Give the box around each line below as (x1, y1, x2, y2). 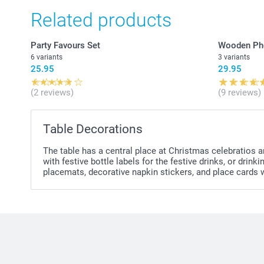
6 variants (31, 52, 62, 61)
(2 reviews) (31, 87, 74, 98)
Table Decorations (43, 121, 143, 136)
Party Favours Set (31, 39, 100, 51)
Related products (31, 8, 171, 31)
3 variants (217, 52, 250, 61)
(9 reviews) (217, 87, 261, 98)
